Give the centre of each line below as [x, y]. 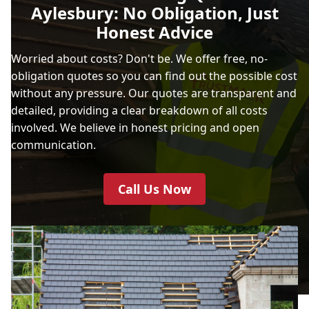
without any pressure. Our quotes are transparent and [154, 93]
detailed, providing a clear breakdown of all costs [139, 110]
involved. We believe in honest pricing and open [135, 127]
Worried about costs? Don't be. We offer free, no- [139, 58]
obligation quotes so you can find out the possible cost [154, 76]
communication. [53, 144]
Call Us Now [154, 189]
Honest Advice [154, 32]
